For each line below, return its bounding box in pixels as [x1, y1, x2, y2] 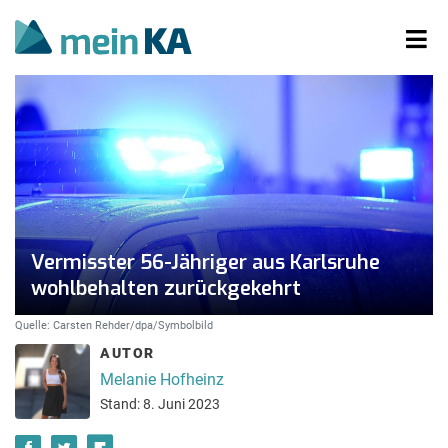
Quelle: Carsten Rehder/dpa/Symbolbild [15, 318, 213, 332]
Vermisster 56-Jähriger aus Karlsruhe [31, 249, 380, 276]
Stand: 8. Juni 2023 [100, 396, 220, 412]
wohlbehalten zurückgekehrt [31, 275, 301, 302]
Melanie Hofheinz [100, 369, 224, 389]
